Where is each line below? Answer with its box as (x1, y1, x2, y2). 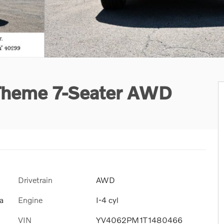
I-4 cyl (96, 195, 118, 205)
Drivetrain (18, 175, 52, 184)
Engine (18, 195, 42, 205)
